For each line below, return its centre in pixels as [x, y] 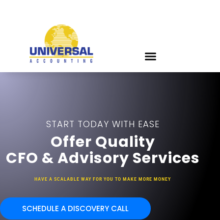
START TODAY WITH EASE [103, 124]
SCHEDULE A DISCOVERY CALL [75, 208]
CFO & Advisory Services [103, 158]
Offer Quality [103, 142]
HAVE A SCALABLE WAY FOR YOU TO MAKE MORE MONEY [103, 179]
